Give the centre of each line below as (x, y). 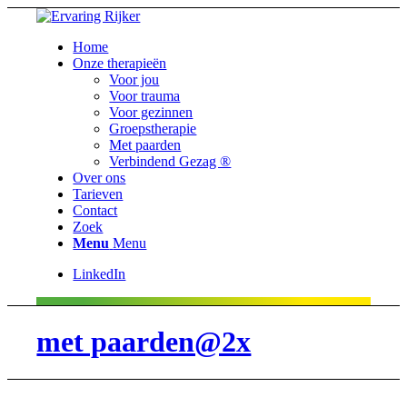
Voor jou (134, 79)
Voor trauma (145, 96)
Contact (95, 210)
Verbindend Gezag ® (170, 161)
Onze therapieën (120, 63)
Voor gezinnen (151, 112)
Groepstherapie (153, 129)
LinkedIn (99, 274)
